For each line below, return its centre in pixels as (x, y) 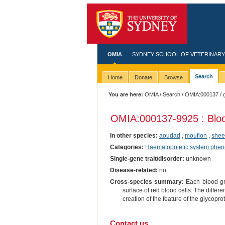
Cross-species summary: (147, 182)
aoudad (170, 135)
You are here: (126, 94)
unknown (197, 158)
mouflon (196, 135)
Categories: (127, 147)
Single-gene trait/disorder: (147, 158)
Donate (143, 78)
